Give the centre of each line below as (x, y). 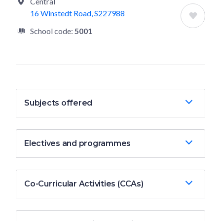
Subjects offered (58, 103)
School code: (52, 31)
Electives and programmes (78, 143)
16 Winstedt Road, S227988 (77, 13)
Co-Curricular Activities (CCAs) (84, 184)
